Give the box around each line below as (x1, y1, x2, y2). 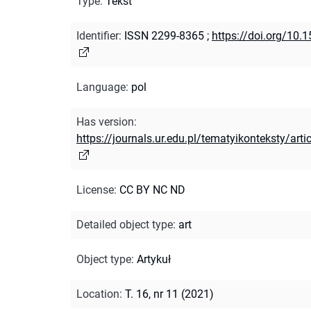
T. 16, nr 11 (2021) (125, 287, 214, 301)
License (76, 183, 114, 196)
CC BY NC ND (119, 183, 185, 196)
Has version (76, 115, 134, 128)
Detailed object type (76, 217, 173, 231)
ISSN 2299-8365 (124, 28, 204, 42)
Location (76, 287, 119, 301)
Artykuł (137, 252, 171, 266)
